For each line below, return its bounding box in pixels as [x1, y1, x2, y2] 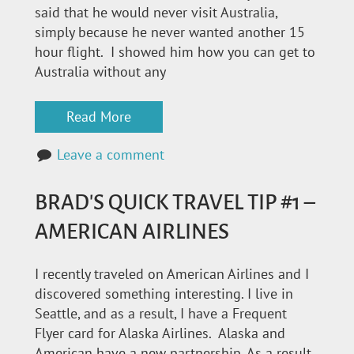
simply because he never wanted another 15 [35, 23, 305, 42]
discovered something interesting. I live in [35, 284, 293, 303]
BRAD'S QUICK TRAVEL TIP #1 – [35, 190, 315, 214]
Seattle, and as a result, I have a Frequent [35, 304, 287, 323]
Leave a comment [57, 145, 165, 164]
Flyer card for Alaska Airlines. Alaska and [35, 324, 285, 343]
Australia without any [35, 62, 166, 81]
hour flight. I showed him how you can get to [35, 43, 315, 62]
